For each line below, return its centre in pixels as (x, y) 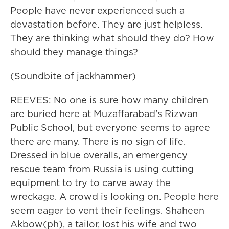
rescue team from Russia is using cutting (102, 169)
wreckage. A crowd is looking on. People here (114, 197)
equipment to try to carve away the (90, 183)
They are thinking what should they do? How (112, 38)
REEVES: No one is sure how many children (109, 100)
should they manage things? (74, 52)
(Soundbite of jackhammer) (73, 76)
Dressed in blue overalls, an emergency (99, 155)
